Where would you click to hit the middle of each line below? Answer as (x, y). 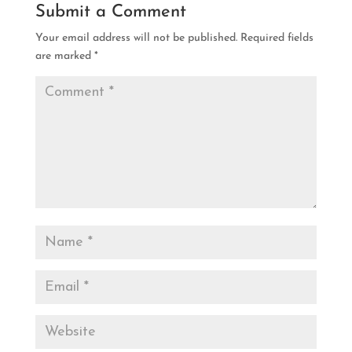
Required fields (277, 38)
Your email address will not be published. (136, 38)
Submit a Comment (110, 12)
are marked (64, 56)
